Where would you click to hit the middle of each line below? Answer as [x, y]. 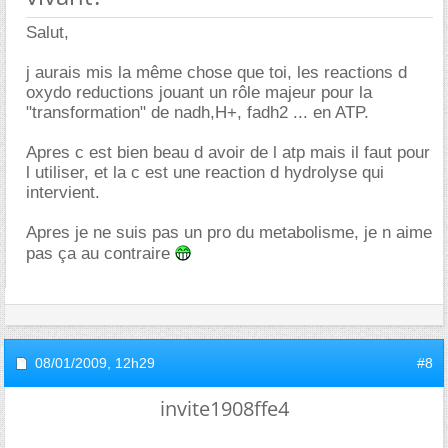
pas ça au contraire [100, 253]
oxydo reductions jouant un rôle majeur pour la [199, 92]
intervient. [63, 192]
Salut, [47, 32]
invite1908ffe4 [224, 408]
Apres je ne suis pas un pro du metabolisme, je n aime [229, 232]
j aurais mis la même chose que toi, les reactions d [216, 72]
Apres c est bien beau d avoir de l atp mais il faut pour [228, 152]
